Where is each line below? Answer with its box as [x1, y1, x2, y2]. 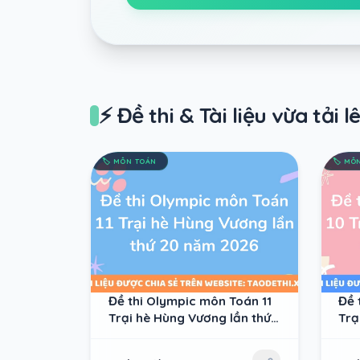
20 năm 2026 [108, 326, 186, 342]
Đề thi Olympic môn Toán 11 [108, 292, 272, 309]
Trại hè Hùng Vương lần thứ [108, 309, 271, 325]
